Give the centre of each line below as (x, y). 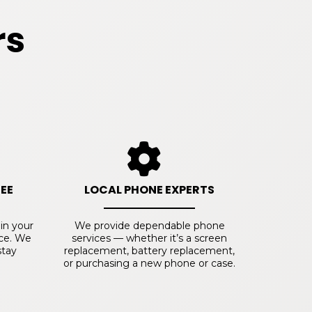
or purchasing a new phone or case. (150, 264)
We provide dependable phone (149, 226)
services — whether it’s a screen (150, 239)
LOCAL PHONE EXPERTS (150, 190)
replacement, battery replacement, (150, 251)
